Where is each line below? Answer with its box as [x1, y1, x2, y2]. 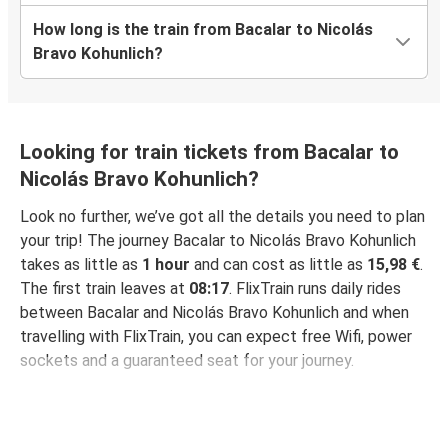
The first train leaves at [20, 278, 189, 298]
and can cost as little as [190, 254, 367, 274]
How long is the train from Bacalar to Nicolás [33, 19, 373, 39]
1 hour [142, 254, 190, 274]
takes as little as [20, 254, 142, 274]
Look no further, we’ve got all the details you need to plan [20, 206, 425, 226]
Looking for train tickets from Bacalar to [20, 139, 399, 164]
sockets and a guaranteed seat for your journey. [20, 350, 354, 370]
